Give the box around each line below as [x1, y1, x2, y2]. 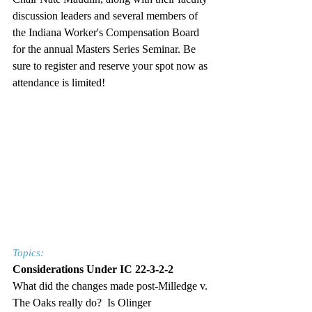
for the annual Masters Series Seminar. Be [13, 43, 198, 55]
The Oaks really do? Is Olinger [13, 296, 154, 309]
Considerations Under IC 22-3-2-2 [13, 263, 173, 275]
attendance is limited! [13, 77, 105, 88]
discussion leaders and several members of [13, 10, 201, 22]
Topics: [13, 247, 44, 258]
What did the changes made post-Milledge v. [13, 279, 210, 292]
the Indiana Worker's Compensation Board [13, 26, 202, 38]
